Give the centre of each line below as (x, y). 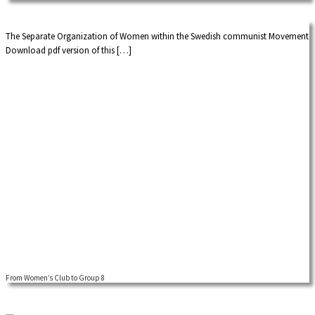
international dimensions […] (62, 13)
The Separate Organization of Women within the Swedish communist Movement (157, 36)
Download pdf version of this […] (69, 50)
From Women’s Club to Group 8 (55, 277)
